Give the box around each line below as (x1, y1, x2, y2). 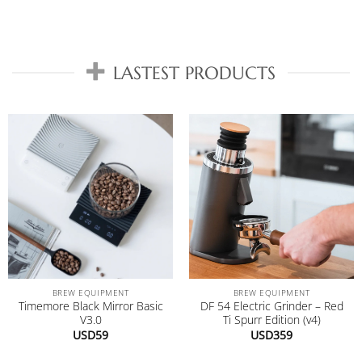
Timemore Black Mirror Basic (18, 298, 163, 314)
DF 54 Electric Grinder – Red (200, 298, 343, 314)
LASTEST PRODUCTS (113, 61, 276, 85)
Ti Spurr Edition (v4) (222, 312, 321, 328)
